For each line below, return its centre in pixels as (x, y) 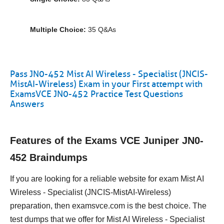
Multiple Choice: (58, 29)
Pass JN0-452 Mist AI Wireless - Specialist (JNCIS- (109, 74)
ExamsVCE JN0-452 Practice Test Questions (96, 94)
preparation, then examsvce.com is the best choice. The (108, 206)
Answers (27, 104)
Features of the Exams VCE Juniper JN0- (107, 140)
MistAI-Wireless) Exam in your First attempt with (106, 84)
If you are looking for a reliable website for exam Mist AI (107, 179)
